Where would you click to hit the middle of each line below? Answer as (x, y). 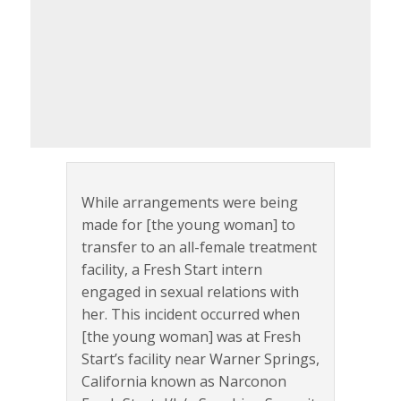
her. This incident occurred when (191, 314)
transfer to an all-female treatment (199, 247)
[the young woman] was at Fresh (191, 336)
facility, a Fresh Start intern (172, 269)
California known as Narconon (184, 381)
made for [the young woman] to (188, 224)
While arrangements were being (190, 202)
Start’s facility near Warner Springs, (200, 358)
